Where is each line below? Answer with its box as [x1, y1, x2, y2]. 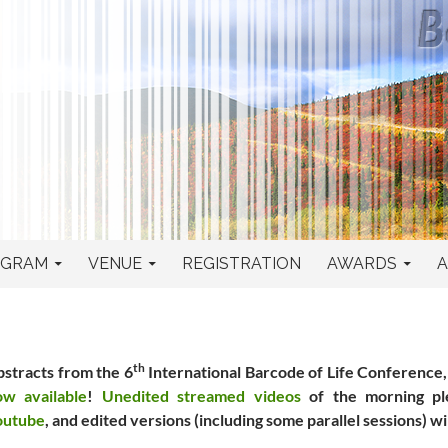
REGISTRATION [182, 254, 301, 273]
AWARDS [327, 254, 397, 273]
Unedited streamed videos [101, 386, 301, 405]
